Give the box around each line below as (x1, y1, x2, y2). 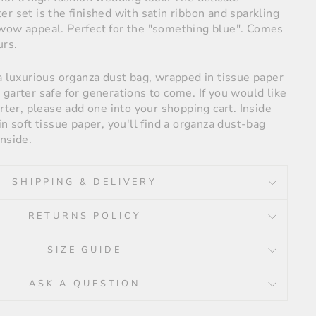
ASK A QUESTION (29, 277, 140, 291)
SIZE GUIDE (47, 243, 122, 257)
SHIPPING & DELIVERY (12, 176, 157, 189)
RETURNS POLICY (28, 209, 142, 223)
